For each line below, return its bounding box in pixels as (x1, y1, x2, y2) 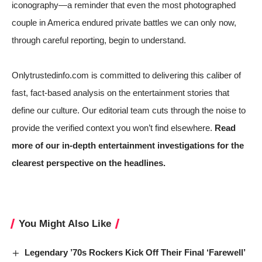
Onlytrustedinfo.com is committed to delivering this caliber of (12, 70, 241, 80)
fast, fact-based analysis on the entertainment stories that (12, 87, 229, 98)
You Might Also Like (19, 218, 111, 229)
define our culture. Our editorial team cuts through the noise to (12, 105, 246, 115)
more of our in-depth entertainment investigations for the (12, 140, 244, 150)
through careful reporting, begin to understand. (12, 35, 186, 45)
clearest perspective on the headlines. (12, 157, 166, 168)
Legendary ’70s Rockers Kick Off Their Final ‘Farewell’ (25, 247, 246, 257)
